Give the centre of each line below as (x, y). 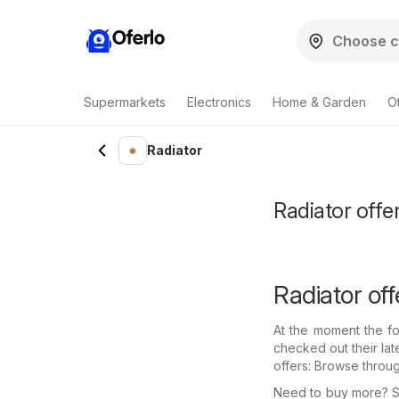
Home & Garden (319, 102)
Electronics (219, 102)
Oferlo (138, 39)
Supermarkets (125, 102)
